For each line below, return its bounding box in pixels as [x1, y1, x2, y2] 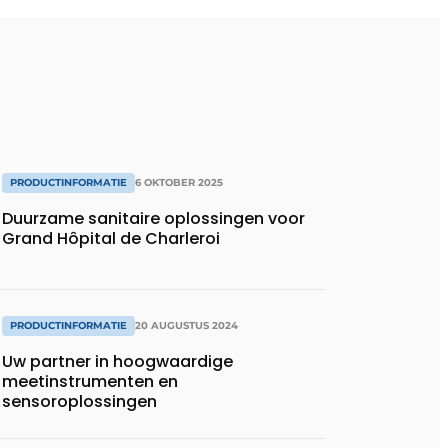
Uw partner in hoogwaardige [2, 350, 233, 374]
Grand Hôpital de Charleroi [2, 226, 220, 250]
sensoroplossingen [2, 390, 157, 414]
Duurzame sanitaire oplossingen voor [2, 206, 305, 230]
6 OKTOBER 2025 [135, 175, 223, 189]
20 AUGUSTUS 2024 [135, 319, 238, 333]
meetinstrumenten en [2, 370, 178, 394]
